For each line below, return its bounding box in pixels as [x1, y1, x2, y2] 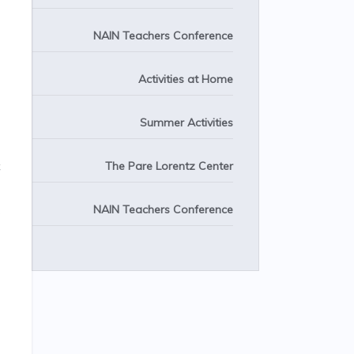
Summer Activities [140, 115, 233, 130]
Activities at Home [138, 72, 233, 86]
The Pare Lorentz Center [105, 159, 233, 173]
